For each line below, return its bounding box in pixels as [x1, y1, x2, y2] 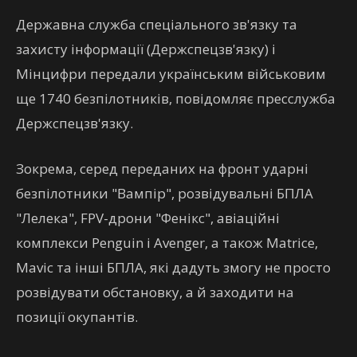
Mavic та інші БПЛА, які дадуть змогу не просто [16, 258, 331, 277]
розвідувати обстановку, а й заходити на [16, 283, 294, 301]
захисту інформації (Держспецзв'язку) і [16, 40, 276, 58]
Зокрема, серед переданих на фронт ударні [16, 159, 308, 178]
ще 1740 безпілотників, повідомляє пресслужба [16, 89, 335, 108]
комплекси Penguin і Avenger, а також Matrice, [16, 233, 318, 252]
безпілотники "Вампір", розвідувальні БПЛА [16, 184, 313, 202]
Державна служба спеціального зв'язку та [16, 15, 297, 33]
